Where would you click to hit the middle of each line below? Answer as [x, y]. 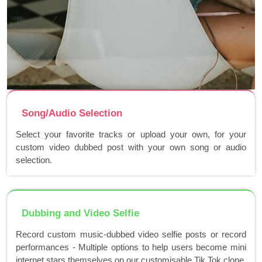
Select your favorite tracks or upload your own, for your [131, 135]
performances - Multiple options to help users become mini [131, 247]
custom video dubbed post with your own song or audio [131, 147]
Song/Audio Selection [72, 113]
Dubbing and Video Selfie [80, 213]
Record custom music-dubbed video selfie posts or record [131, 235]
